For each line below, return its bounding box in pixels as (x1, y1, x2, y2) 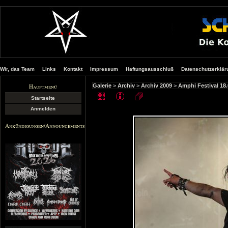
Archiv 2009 (141, 82, 172, 89)
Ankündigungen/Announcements (5, 122, 85, 129)
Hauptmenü (29, 82, 58, 90)
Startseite (31, 95, 55, 101)
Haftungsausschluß (126, 66, 174, 72)
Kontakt (64, 66, 82, 72)
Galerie (93, 82, 111, 89)
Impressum (90, 66, 118, 72)
